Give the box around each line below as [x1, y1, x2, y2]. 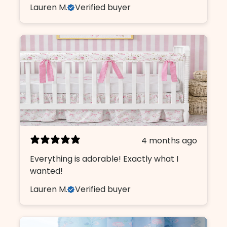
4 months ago [141, 134, 198, 146]
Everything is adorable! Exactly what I [30, 153, 179, 165]
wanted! [30, 165, 63, 177]
